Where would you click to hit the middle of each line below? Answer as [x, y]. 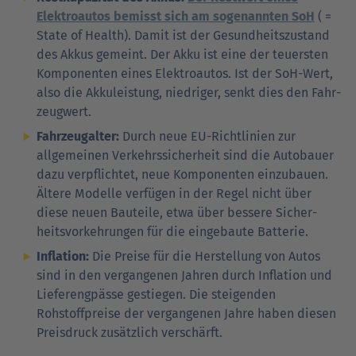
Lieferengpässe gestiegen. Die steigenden [156, 294]
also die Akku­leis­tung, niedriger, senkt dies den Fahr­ [189, 92]
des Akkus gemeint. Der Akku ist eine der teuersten [182, 54]
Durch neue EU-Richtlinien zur [207, 136]
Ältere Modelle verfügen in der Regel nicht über [174, 193]
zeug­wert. [64, 111]
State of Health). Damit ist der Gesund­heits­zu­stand [183, 35]
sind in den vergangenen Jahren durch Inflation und [184, 275]
